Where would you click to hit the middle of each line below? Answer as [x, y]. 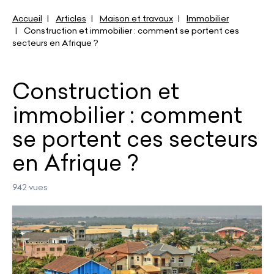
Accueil [27, 18]
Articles [71, 18]
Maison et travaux [136, 18]
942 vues [30, 187]
